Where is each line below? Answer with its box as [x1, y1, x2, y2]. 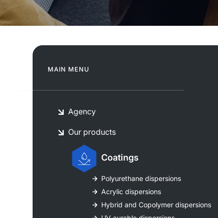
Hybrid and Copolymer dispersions [101, 200, 212, 209]
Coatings [101, 152, 139, 163]
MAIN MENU [48, 66, 89, 73]
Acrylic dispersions [101, 187, 162, 196]
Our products [68, 127, 116, 137]
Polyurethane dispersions [101, 174, 182, 183]
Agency [68, 107, 96, 117]
